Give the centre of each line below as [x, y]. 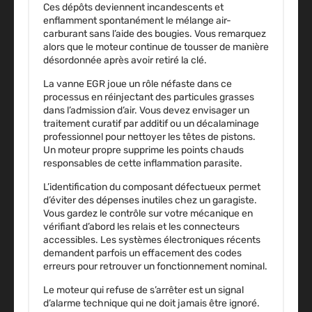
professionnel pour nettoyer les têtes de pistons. [149, 137]
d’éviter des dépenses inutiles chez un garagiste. [150, 201]
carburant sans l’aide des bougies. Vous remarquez [155, 34]
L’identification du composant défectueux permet [152, 187]
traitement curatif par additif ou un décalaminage [151, 124]
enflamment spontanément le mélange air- [137, 21]
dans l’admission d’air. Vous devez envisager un [146, 111]
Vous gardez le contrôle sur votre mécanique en [148, 214]
